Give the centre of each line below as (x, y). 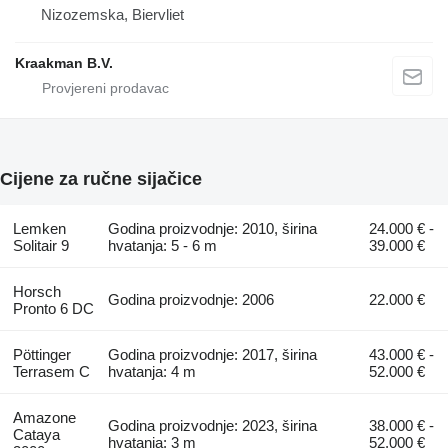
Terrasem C (51, 371)
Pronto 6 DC (53, 308)
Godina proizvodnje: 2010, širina (213, 228)
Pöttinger (41, 354)
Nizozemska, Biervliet (112, 14)
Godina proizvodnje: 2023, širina (213, 425)
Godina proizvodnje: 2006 (191, 299)
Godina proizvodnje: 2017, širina (213, 354)
